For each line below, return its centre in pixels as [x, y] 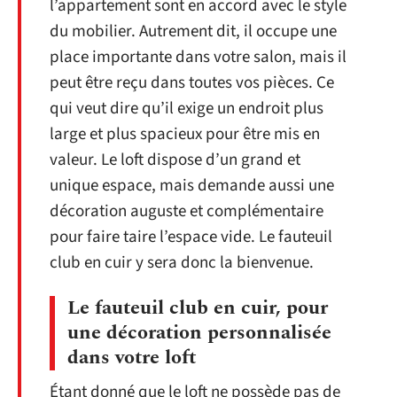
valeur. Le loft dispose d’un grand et [175, 160]
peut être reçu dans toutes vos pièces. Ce [192, 83]
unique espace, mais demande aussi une [192, 186]
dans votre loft [132, 357]
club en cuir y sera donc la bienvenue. [182, 263]
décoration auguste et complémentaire [187, 211]
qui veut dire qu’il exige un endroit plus [187, 109]
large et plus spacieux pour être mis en [185, 134]
